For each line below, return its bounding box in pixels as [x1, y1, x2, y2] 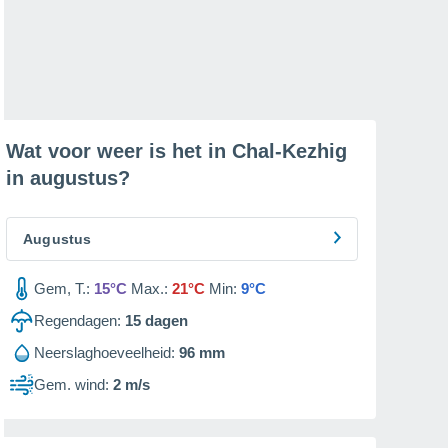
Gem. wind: [34, 376, 109, 393]
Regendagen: [34, 312, 121, 329]
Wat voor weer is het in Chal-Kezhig [6, 140, 347, 162]
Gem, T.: [34, 280, 90, 297]
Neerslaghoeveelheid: [34, 344, 175, 361]
